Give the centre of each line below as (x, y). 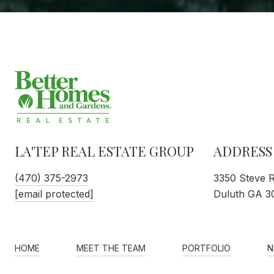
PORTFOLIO (206, 248)
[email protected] (54, 194)
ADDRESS (243, 151)
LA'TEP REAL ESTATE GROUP (104, 151)
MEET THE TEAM (111, 248)
